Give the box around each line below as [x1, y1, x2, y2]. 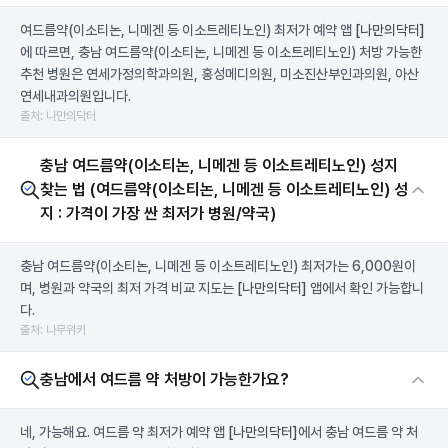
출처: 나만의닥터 [20, 109, 96, 123]
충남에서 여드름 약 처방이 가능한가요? [40, 370, 289, 389]
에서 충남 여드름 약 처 [298, 424, 418, 440]
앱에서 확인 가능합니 [307, 280, 424, 296]
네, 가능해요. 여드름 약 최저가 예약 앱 [20, 424, 228, 440]
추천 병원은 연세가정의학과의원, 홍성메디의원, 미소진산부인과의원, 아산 [20, 66, 419, 82]
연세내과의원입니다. [20, 88, 131, 104]
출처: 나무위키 [20, 323, 86, 337]
